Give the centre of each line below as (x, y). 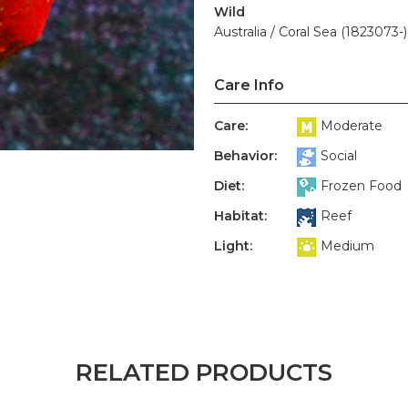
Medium (347, 246)
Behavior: (245, 156)
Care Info (249, 85)
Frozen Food (361, 186)
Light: (233, 246)
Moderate (352, 126)
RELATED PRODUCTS (204, 372)
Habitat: (240, 216)
